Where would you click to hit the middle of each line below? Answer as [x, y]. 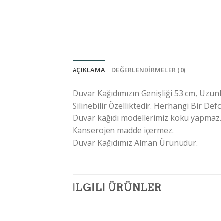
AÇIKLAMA [89, 69]
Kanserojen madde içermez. [123, 130]
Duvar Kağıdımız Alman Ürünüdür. [135, 142]
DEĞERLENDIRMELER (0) [149, 69]
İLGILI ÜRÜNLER [117, 188]
